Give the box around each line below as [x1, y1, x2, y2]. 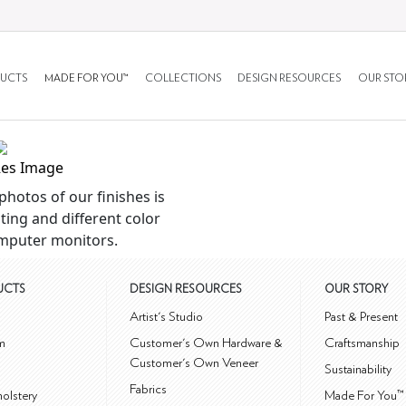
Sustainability [324, 362, 391, 377]
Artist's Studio [130, 310, 204, 324]
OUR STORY [324, 284, 388, 296]
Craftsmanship [324, 336, 400, 351]
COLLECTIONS [144, 72, 221, 83]
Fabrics [130, 382, 168, 397]
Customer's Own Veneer [130, 356, 259, 371]
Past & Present [324, 310, 398, 324]
